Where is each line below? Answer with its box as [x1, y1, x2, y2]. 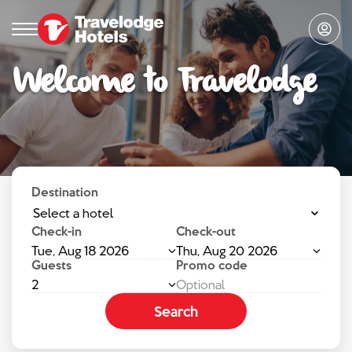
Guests [31, 257, 71, 273]
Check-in [31, 223, 82, 239]
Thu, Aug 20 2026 [176, 243, 277, 258]
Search [154, 302, 198, 320]
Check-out [176, 223, 236, 239]
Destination [31, 184, 98, 200]
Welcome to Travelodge [12, 66, 317, 101]
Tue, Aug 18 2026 [31, 243, 129, 258]
